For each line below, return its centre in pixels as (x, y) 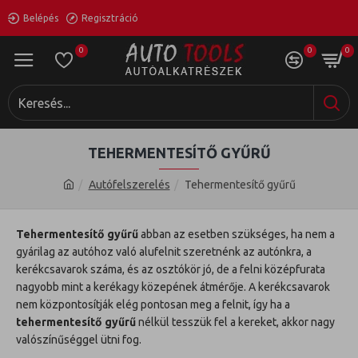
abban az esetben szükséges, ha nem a (237, 234)
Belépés (41, 18)
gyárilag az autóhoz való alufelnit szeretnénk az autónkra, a (164, 252)
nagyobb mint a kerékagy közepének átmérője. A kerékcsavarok (173, 287)
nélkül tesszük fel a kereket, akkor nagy (235, 322)
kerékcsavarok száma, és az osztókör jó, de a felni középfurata (171, 269)
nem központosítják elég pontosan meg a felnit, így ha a (153, 304)
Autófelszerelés (129, 185)
